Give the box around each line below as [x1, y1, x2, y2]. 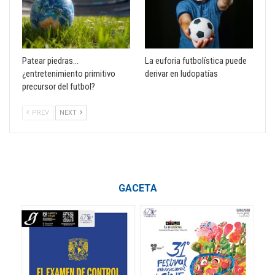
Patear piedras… [22, 55, 79, 67]
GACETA [118, 182, 157, 195]
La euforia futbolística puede [145, 55, 247, 67]
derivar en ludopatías [145, 68, 218, 80]
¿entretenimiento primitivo [22, 68, 115, 80]
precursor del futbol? [22, 81, 95, 93]
